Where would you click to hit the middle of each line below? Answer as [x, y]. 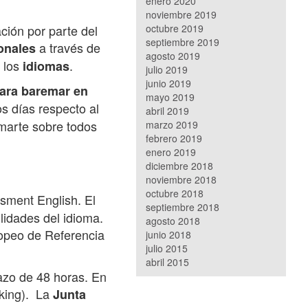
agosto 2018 [173, 221]
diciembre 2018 [180, 166]
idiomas [46, 66]
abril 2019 [168, 111]
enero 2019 [171, 152]
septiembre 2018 [183, 207]
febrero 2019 [174, 139]
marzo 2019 [172, 125]
